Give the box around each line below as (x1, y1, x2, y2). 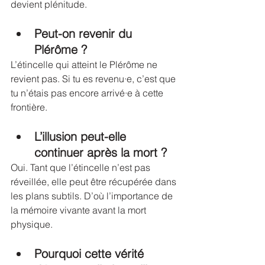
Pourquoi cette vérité (34, 246, 147, 261)
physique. (11, 218, 53, 230)
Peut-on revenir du (34, 26, 135, 41)
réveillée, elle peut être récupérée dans (11, 176, 179, 188)
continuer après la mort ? (34, 145, 167, 160)
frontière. (11, 101, 47, 113)
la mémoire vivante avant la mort (11, 204, 148, 216)
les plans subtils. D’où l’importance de (11, 190, 175, 202)
